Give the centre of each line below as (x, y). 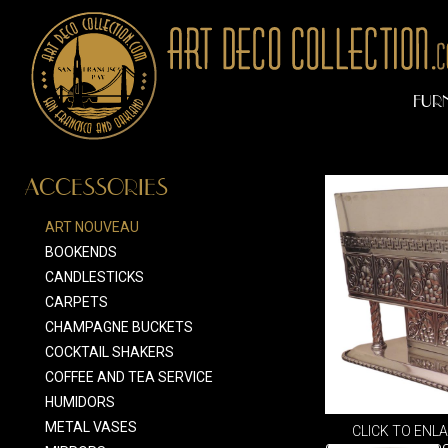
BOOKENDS (81, 252)
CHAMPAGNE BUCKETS (119, 327)
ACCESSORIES (96, 187)
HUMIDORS (80, 402)
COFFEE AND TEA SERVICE (129, 377)
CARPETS (76, 302)
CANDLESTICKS (94, 277)
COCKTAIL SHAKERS (109, 352)
